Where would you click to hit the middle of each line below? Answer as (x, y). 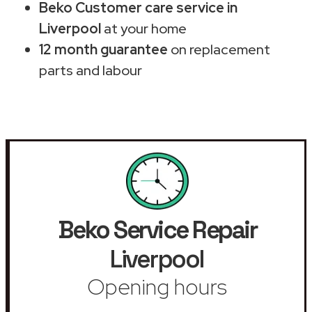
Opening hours (157, 286)
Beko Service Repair (157, 229)
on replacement (219, 49)
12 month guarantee (103, 49)
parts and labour (91, 70)
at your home (144, 28)
